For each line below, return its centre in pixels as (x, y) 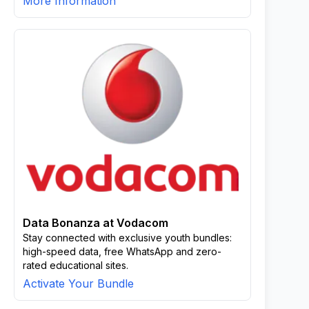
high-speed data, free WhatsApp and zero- (122, 251)
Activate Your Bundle (78, 283)
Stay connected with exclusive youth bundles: (127, 238)
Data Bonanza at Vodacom (96, 223)
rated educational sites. (76, 265)
